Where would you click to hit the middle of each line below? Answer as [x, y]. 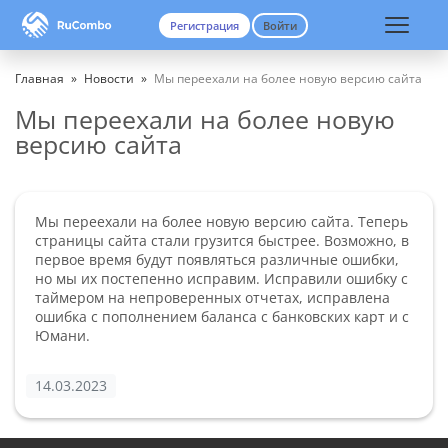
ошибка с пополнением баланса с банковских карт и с [222, 316]
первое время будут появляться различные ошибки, [217, 259]
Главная [39, 78]
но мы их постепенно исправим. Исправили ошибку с [221, 278]
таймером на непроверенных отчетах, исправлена [212, 297]
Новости [109, 78]
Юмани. [62, 335]
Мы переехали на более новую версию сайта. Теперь [221, 221]
